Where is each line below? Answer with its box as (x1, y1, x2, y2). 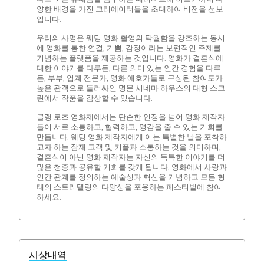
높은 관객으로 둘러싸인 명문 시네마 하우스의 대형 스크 (36, 84, 225, 93)
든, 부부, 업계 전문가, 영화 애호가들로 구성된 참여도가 (36, 74, 223, 83)
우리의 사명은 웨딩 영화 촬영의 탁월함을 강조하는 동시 (36, 34, 225, 43)
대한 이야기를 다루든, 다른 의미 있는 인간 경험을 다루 (36, 64, 221, 73)
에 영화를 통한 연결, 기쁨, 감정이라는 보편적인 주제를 (36, 44, 221, 53)
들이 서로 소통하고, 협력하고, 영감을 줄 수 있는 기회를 (36, 123, 223, 132)
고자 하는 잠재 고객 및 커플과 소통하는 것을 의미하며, (36, 143, 221, 152)
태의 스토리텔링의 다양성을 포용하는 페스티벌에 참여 (36, 183, 222, 192)
